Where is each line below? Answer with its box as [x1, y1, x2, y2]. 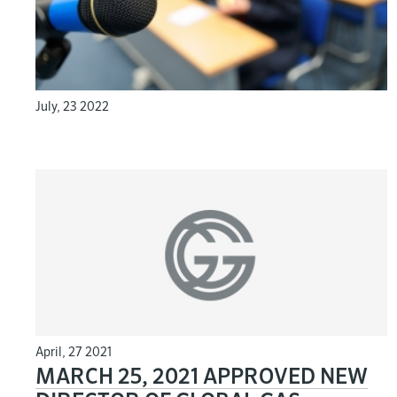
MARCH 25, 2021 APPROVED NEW [35, 366, 368, 388]
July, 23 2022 [35, 101, 109, 114]
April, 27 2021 [35, 346, 112, 359]
